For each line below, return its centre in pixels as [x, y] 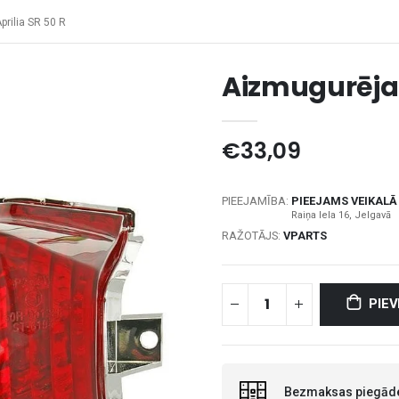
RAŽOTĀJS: [252, 235]
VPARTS [305, 235]
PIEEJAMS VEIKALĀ [344, 200]
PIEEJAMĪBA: [256, 200]
